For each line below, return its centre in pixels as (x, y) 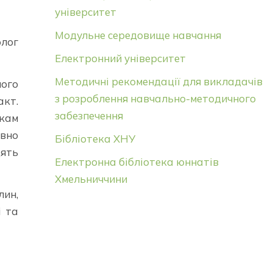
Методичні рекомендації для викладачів (158, 81)
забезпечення (89, 115)
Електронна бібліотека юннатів (136, 161)
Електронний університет (120, 58)
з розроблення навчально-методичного (155, 98)
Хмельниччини (91, 179)
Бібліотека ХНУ (95, 138)
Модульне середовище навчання (138, 35)
